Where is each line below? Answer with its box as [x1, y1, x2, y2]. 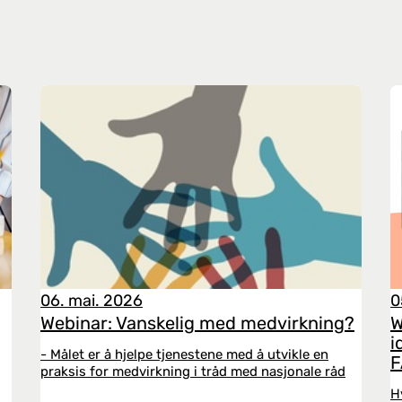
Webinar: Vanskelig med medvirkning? [40, 312, 354, 334]
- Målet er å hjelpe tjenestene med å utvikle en [40, 346, 328, 363]
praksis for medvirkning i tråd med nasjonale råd [40, 363, 345, 380]
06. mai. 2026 [40, 291, 143, 310]
